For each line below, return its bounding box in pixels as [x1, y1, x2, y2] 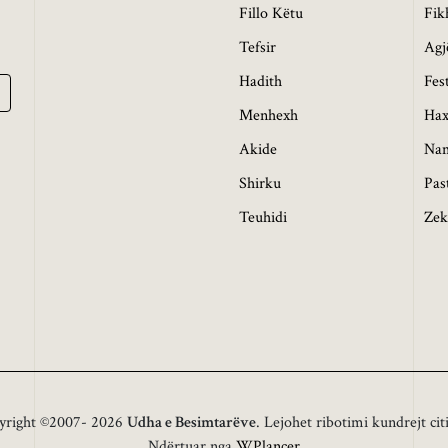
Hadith [239, 70, 282, 92]
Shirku [239, 172, 281, 194]
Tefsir [239, 36, 276, 58]
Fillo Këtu [239, 2, 303, 24]
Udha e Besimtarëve [127, 411, 256, 433]
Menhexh [239, 104, 298, 126]
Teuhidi [239, 206, 287, 228]
